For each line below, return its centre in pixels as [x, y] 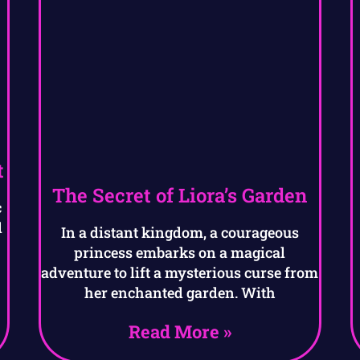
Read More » [180, 332]
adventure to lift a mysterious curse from [180, 273]
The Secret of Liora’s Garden [180, 196]
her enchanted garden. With [180, 293]
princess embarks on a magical [180, 253]
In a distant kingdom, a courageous [180, 233]
